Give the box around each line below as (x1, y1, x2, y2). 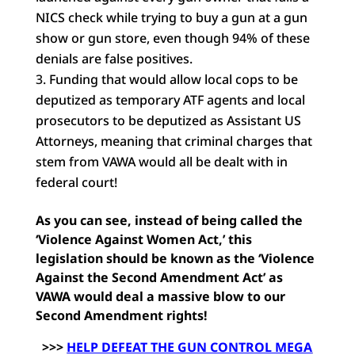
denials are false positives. (35, 50, 193, 67)
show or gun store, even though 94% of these (35, 29, 310, 47)
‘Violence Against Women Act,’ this (35, 231, 252, 248)
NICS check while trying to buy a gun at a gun (35, 9, 307, 26)
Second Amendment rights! (35, 307, 208, 324)
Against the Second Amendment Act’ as (35, 269, 283, 286)
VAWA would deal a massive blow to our (35, 288, 288, 305)
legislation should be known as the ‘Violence (35, 250, 315, 267)
